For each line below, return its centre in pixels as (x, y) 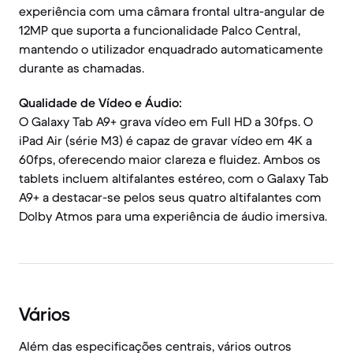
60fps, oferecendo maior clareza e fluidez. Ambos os (170, 159)
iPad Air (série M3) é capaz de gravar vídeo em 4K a (165, 140)
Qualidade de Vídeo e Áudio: (100, 102)
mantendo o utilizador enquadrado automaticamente (171, 49)
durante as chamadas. (82, 68)
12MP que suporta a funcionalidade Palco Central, (160, 30)
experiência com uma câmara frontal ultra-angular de (172, 11)
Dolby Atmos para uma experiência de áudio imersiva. (173, 216)
